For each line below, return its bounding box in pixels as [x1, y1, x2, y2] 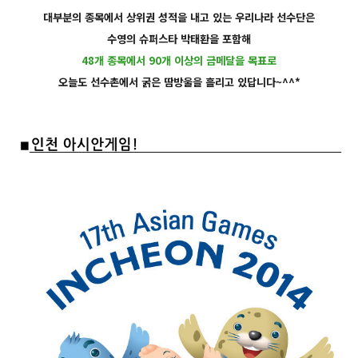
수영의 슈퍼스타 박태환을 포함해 [107, 31, 251, 47]
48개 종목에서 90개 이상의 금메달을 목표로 [82, 53, 276, 69]
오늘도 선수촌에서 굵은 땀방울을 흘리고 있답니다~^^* [58, 74, 300, 90]
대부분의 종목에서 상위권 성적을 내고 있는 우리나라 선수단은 [43, 10, 315, 26]
